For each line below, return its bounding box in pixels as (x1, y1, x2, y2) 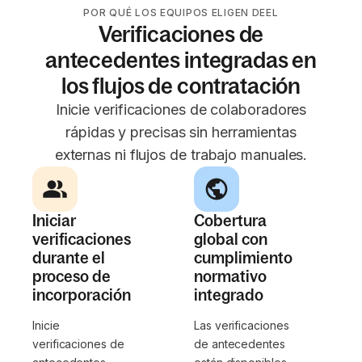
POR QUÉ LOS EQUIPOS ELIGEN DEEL (83, 6, 279, 19)
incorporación (32, 286, 131, 305)
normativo (194, 267, 267, 286)
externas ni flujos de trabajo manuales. (54, 146, 308, 164)
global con (194, 230, 267, 249)
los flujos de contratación (61, 73, 301, 99)
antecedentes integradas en (44, 47, 318, 74)
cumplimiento (194, 249, 293, 267)
